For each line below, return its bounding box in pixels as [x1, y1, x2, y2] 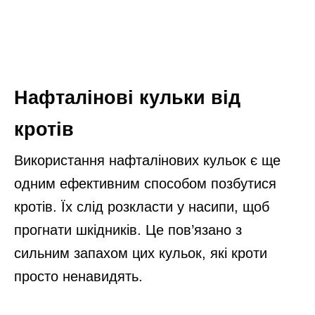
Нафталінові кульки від [14, 87, 240, 109]
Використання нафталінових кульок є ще [14, 153, 281, 169]
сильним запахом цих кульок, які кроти [14, 245, 267, 262]
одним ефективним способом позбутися [14, 176, 276, 192]
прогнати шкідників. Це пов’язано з [14, 222, 242, 238]
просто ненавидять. [14, 269, 143, 285]
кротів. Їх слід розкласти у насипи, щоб [14, 199, 269, 215]
